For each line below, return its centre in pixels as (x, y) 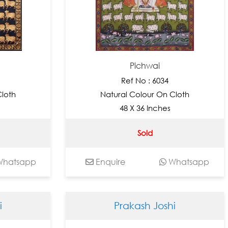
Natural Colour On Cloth (145, 94)
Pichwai (145, 65)
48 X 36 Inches (145, 108)
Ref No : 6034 (145, 80)
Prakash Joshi (145, 206)
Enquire (109, 162)
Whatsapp (188, 162)
